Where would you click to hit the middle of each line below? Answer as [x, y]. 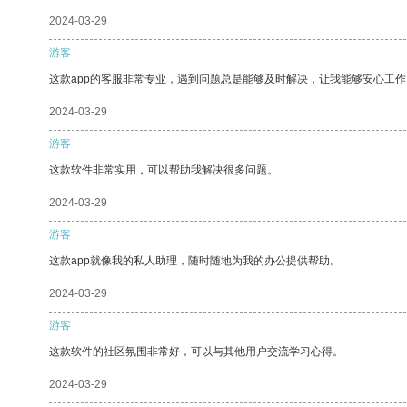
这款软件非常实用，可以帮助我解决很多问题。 [164, 169]
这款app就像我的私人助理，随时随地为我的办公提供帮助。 [195, 260]
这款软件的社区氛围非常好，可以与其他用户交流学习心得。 [196, 351]
